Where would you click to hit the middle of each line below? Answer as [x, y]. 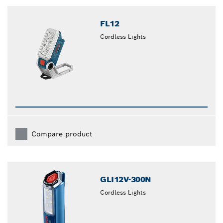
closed [127, 9]
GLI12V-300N [126, 180]
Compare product [62, 134]
